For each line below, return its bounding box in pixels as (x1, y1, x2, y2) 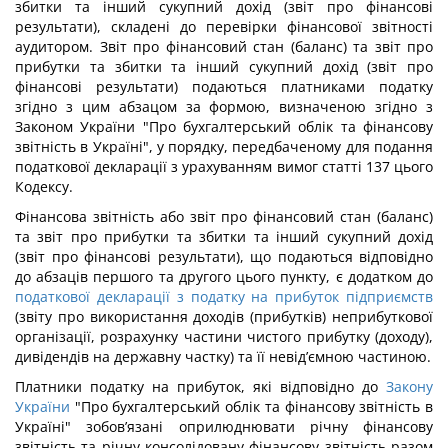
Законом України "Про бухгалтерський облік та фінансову (15, 117, 433, 136)
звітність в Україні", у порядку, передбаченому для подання (15, 137, 433, 156)
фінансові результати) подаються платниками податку (15, 77, 433, 96)
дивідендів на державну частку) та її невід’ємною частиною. (15, 347, 431, 366)
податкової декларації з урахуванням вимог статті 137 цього (15, 157, 433, 176)
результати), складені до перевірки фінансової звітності (15, 17, 433, 36)
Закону (386, 377, 433, 396)
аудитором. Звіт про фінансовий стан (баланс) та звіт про (15, 37, 433, 56)
